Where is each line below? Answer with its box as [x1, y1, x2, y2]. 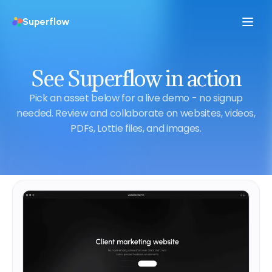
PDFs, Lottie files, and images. [70, 121, 202, 135]
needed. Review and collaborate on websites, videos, [16, 106, 256, 120]
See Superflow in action [30, 64, 242, 92]
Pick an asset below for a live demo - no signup [29, 91, 243, 105]
